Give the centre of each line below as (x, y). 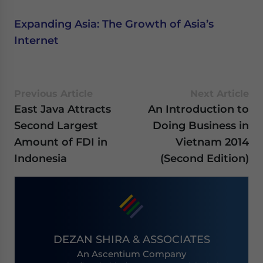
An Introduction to (198, 109)
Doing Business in (201, 126)
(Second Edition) (205, 159)
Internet (36, 41)
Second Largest (56, 126)
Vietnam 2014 (212, 142)
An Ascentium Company (131, 254)
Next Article (220, 94)
